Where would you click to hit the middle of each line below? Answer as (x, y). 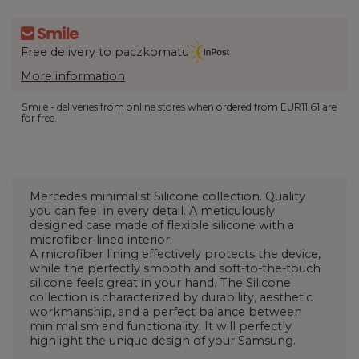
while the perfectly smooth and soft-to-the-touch (175, 269)
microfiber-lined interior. (101, 240)
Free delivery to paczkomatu (105, 52)
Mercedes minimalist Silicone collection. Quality (167, 197)
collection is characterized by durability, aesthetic (171, 298)
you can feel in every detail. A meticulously (152, 211)
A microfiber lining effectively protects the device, (175, 254)
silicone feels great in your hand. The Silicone (160, 283)
